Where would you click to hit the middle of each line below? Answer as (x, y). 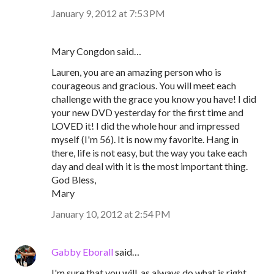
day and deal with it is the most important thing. (150, 166)
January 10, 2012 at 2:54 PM (111, 214)
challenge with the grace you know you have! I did (154, 99)
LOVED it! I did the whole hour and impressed (146, 126)
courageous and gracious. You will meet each (144, 85)
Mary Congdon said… (96, 51)
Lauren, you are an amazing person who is (136, 72)
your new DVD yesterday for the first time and (147, 112)
